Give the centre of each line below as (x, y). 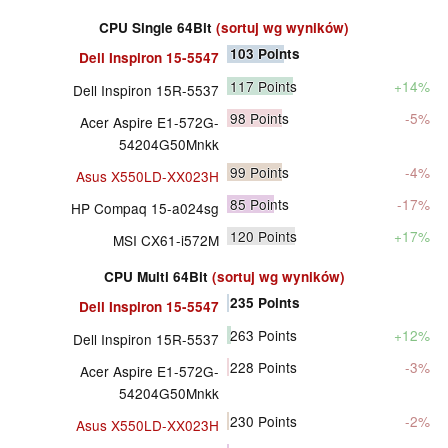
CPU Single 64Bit (157, 28)
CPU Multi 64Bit (157, 277)
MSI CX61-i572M (166, 240)
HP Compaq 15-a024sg (145, 208)
